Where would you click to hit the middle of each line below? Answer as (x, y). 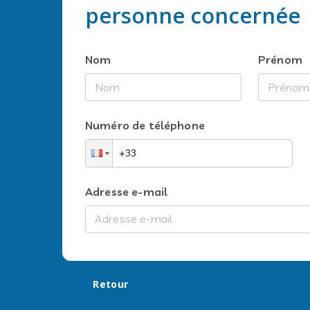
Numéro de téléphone (145, 125)
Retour (111, 284)
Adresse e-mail (127, 191)
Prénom (280, 60)
